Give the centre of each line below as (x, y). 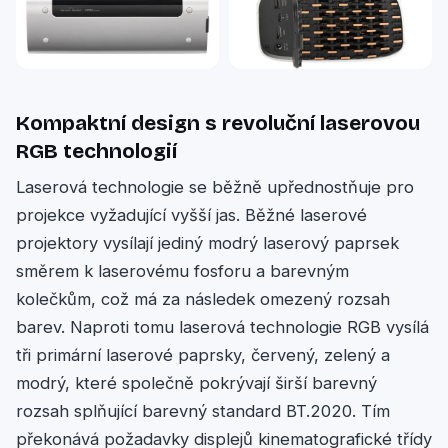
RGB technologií (96, 150)
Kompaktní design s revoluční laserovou (218, 122)
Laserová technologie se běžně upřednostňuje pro (215, 187)
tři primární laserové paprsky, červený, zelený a (203, 355)
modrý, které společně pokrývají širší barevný (196, 383)
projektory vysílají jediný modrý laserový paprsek (207, 243)
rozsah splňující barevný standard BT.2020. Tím (203, 411)
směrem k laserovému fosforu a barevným (182, 271)
